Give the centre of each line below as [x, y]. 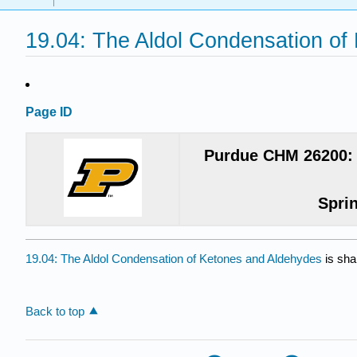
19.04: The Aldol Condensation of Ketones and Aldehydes [174, 258]
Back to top [55, 311]
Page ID [49, 112]
